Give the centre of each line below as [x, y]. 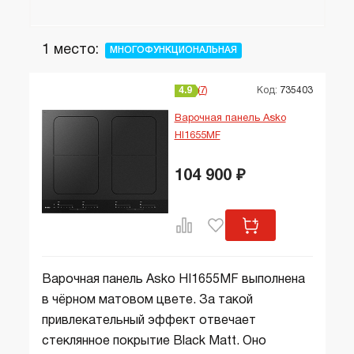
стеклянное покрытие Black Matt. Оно [154, 341]
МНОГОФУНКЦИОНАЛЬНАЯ [173, 50]
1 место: [70, 50]
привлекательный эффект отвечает [149, 321]
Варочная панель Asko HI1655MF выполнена [173, 280]
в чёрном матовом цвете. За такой [147, 300]
